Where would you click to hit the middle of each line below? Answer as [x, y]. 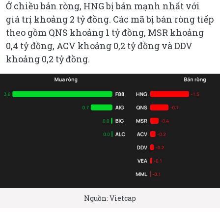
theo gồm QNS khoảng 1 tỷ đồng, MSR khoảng [105, 33]
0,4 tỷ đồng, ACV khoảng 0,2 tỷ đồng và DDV [99, 46]
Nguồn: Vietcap [110, 198]
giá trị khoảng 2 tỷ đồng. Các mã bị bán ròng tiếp [110, 19]
